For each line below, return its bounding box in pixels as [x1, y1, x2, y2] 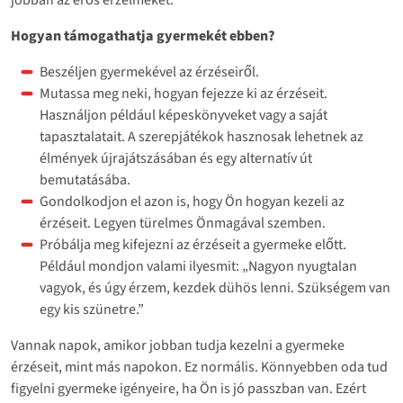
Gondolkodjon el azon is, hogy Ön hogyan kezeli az [40, 191, 345, 211]
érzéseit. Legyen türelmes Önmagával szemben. [40, 212, 326, 233]
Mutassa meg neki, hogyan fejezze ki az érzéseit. [40, 83, 327, 103]
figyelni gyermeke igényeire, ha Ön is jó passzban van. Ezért [11, 378, 366, 399]
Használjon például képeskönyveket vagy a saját [40, 104, 327, 125]
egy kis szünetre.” [40, 299, 144, 319]
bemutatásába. [40, 169, 130, 190]
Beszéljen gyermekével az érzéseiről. [40, 61, 262, 82]
